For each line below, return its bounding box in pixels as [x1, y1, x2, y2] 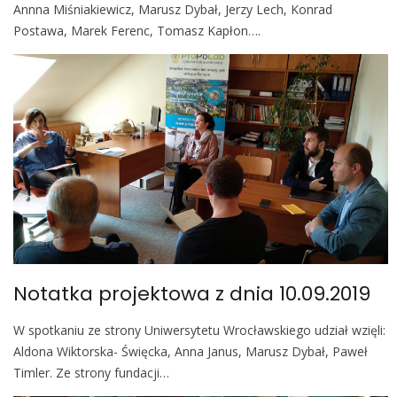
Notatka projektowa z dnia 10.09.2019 [13, 280, 370, 308]
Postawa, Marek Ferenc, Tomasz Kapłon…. [13, 22, 261, 40]
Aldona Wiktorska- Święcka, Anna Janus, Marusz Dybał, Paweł [13, 343, 368, 361]
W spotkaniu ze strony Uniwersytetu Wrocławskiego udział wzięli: [13, 322, 385, 339]
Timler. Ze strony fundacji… [13, 364, 169, 382]
